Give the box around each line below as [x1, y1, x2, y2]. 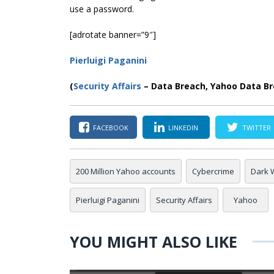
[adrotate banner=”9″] [70, 29, 156, 41]
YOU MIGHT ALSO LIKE [70, 231, 237, 253]
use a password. [70, 3, 134, 15]
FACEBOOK [92, 122, 128, 132]
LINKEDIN [168, 122, 198, 132]
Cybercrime [192, 166, 234, 177]
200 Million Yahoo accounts [76, 166, 176, 177]
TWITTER [242, 122, 271, 132]
